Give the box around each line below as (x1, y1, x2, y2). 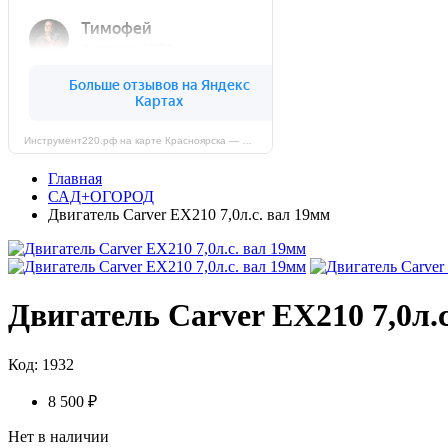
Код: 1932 (8, 355, 74, 373)
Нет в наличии (8, 427, 109, 445)
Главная (48, 170, 102, 187)
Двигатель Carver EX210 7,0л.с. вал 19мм (48, 206, 330, 223)
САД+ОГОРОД (48, 188, 154, 205)
